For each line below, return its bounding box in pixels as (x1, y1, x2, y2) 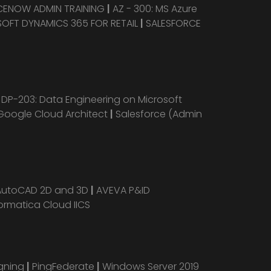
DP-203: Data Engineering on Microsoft (1, 93, 182, 106)
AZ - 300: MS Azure (113, 2, 197, 16)
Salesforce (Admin (116, 107, 202, 121)
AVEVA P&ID (96, 183, 150, 197)
